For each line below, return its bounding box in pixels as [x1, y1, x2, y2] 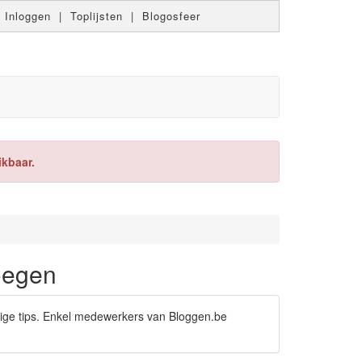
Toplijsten [69, 8, 123, 23]
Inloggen [4, 8, 51, 23]
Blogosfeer [141, 8, 200, 23]
